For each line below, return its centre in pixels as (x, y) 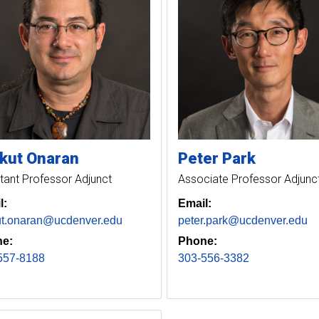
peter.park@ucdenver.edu (242, 220)
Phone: (197, 241)
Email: (194, 203)
